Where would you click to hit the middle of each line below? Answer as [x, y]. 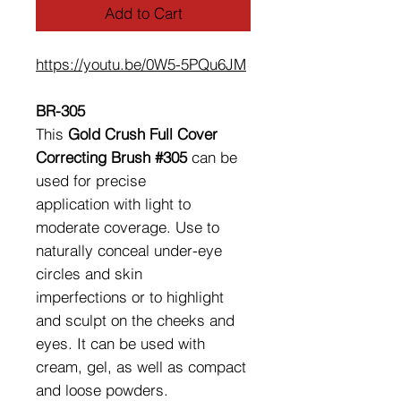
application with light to [113, 204]
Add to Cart [143, 13]
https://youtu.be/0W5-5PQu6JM [141, 64]
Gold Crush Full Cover [143, 134]
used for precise [91, 181]
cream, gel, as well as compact [141, 367]
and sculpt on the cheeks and [135, 320]
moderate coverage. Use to [128, 227]
